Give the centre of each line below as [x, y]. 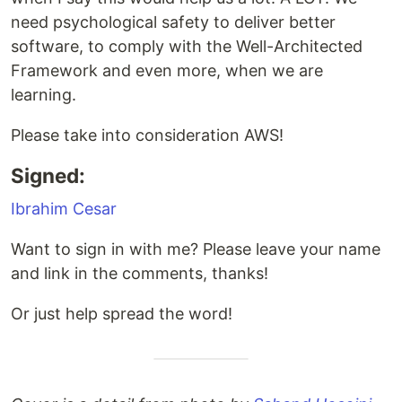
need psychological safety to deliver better [173, 22]
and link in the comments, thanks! [140, 273]
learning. [44, 94]
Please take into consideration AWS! [147, 135]
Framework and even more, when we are [167, 70]
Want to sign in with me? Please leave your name [196, 249]
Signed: [48, 175]
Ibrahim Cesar [64, 208]
